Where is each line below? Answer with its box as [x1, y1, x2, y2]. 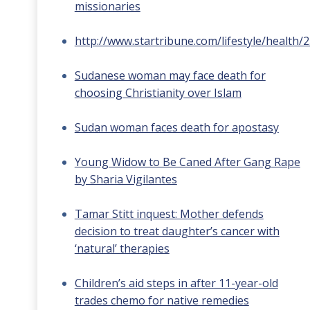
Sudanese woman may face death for [74, 68, 266, 83]
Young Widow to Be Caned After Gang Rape [74, 154, 300, 170]
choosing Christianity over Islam [74, 85, 241, 100]
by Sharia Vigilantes [74, 172, 177, 187]
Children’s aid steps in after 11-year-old [74, 275, 278, 291]
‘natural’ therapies [74, 241, 170, 256]
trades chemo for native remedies [74, 293, 249, 308]
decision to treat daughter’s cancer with [74, 224, 280, 239]
